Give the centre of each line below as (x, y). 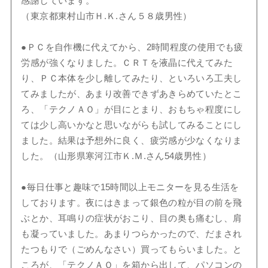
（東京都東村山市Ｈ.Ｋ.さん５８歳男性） (106, 16)
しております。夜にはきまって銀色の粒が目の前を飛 (132, 203)
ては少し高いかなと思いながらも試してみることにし (132, 125)
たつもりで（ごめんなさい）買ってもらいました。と (132, 250)
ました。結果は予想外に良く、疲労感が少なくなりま (132, 141)
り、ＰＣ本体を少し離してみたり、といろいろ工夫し (132, 79)
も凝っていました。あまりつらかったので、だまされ (132, 234)
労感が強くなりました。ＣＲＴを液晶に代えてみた (127, 63)
